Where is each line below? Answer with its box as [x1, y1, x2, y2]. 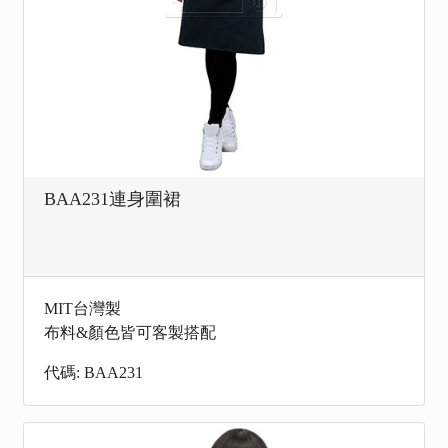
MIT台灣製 [44, 300, 121, 317]
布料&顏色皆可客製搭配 [44, 324, 216, 341]
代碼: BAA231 [44, 364, 143, 381]
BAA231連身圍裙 [44, 189, 181, 209]
